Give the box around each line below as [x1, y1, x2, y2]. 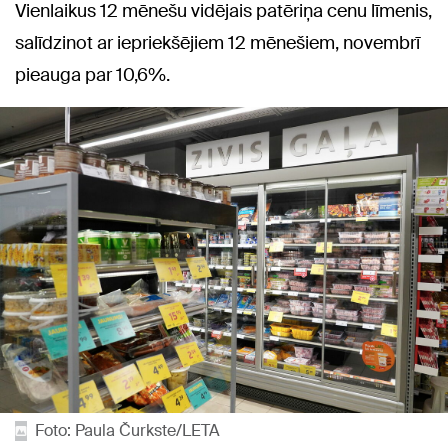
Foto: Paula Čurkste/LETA [35, 420, 220, 442]
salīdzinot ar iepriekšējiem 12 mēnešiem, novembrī [15, 30, 420, 55]
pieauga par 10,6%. [15, 62, 170, 87]
